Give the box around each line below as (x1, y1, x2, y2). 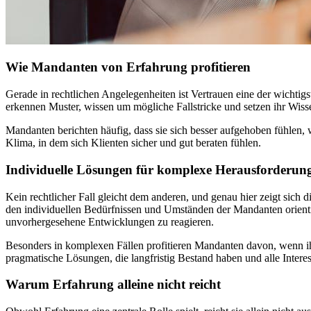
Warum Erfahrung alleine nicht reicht (6, 277, 221, 292)
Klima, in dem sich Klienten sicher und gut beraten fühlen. (6, 137, 261, 149)
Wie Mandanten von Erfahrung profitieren (6, 60, 251, 75)
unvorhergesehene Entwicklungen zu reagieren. (6, 215, 214, 228)
